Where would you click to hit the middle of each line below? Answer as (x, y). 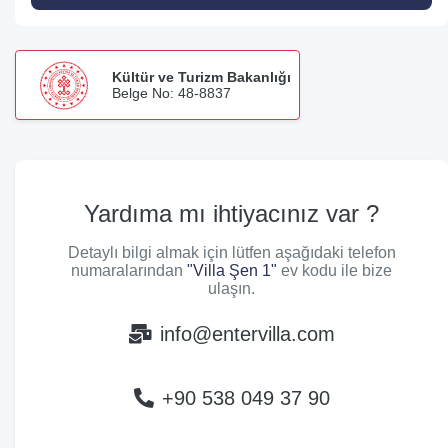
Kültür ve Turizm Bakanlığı (201, 76)
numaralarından (129, 270)
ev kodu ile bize (334, 270)
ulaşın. (231, 288)
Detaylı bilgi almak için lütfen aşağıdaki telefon (231, 252)
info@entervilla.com (247, 333)
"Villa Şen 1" (232, 270)
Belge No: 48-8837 (171, 92)
